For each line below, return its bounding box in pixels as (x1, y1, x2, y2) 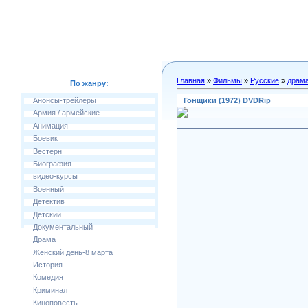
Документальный (33, 222, 93, 231)
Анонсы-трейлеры (33, 96, 96, 104)
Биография (33, 159, 71, 168)
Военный (33, 184, 64, 193)
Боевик (33, 134, 58, 143)
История (33, 261, 63, 269)
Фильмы (213, 76, 242, 85)
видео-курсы (33, 172, 78, 181)
